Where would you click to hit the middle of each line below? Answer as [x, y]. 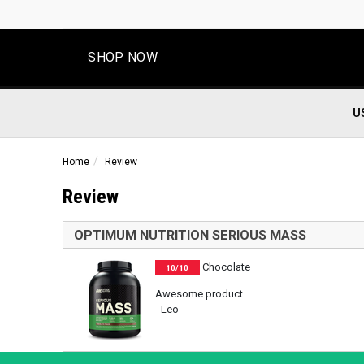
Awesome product [199, 294]
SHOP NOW [123, 57]
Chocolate [225, 267]
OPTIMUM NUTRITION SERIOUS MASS [190, 235]
